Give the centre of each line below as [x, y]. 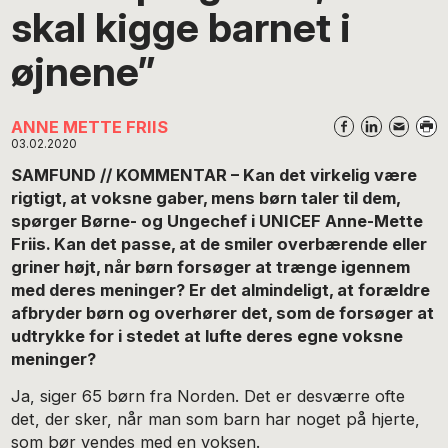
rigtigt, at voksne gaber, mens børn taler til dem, [206, 197]
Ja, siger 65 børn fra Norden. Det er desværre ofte [208, 395]
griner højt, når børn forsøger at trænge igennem [211, 266]
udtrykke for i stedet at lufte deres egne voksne [207, 335]
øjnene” [83, 71]
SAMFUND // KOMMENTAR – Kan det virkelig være [214, 174]
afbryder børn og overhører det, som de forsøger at [223, 312]
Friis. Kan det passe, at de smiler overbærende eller [219, 243]
